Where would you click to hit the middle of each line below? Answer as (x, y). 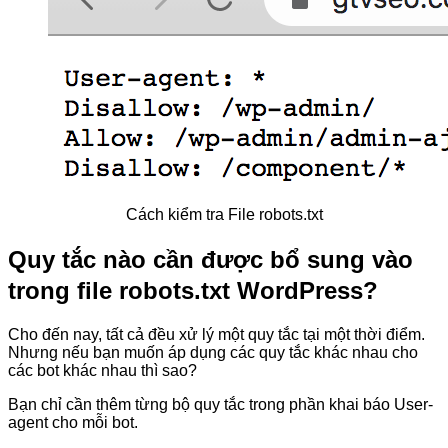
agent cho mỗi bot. (75, 423)
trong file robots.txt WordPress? (193, 291)
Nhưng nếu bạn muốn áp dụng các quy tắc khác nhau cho (213, 353)
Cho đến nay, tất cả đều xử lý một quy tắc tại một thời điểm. (216, 335)
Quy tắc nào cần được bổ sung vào (210, 260)
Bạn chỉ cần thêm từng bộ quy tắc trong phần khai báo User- (220, 405)
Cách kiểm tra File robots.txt (224, 215)
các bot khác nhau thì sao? (104, 371)
